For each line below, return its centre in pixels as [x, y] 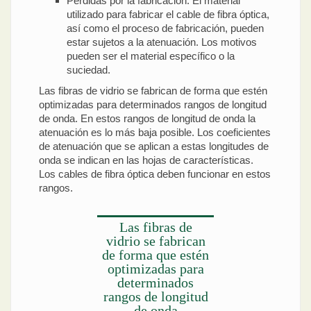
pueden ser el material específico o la [151, 56]
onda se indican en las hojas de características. [146, 160]
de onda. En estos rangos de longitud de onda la [147, 118]
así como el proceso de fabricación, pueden [165, 28]
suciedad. [89, 69]
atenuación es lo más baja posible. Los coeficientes [155, 132]
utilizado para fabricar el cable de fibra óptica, [168, 14]
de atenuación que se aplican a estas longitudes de [154, 146]
